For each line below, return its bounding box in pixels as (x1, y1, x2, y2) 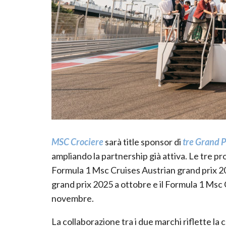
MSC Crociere (51, 136, 103, 147)
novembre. (51, 192, 94, 204)
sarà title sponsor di (103, 136, 183, 147)
